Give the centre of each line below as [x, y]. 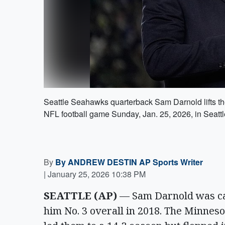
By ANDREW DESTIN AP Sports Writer [129, 162]
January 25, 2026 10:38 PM [97, 174]
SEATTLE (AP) [80, 196]
